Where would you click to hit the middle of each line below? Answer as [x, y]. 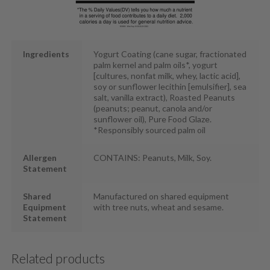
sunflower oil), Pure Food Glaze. [153, 119]
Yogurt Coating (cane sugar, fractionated [170, 54]
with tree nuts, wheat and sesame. [159, 207]
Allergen [40, 157]
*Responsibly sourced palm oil [150, 130]
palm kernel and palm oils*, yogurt [156, 64]
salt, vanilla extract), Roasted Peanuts [165, 97]
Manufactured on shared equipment [162, 196]
